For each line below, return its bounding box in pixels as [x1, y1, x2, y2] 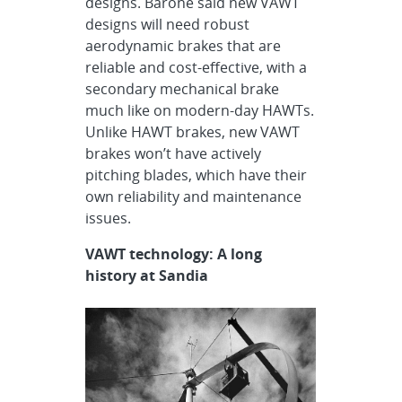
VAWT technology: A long [85, 244, 263, 264]
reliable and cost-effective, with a [85, 57, 308, 77]
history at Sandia [85, 266, 209, 285]
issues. [85, 208, 132, 228]
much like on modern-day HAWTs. [85, 100, 315, 120]
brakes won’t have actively [85, 144, 262, 163]
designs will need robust [85, 14, 250, 34]
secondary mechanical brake [85, 79, 280, 99]
